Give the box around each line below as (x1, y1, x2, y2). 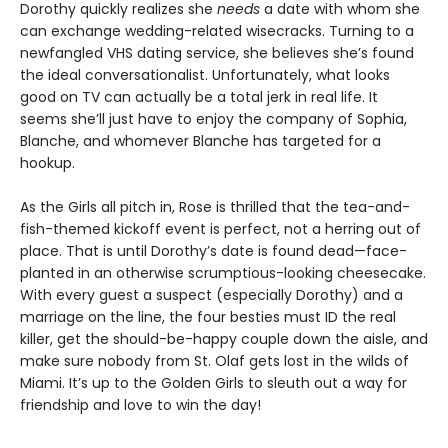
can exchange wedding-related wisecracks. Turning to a (20, 21, 414, 42)
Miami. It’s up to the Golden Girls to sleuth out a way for (20, 373, 407, 394)
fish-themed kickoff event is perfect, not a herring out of (20, 219, 421, 240)
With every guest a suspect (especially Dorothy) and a (20, 285, 403, 306)
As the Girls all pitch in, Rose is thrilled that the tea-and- (20, 197, 410, 218)
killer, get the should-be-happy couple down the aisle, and (20, 329, 428, 350)
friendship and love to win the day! (20, 395, 261, 416)
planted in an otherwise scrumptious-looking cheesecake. (20, 263, 426, 284)
